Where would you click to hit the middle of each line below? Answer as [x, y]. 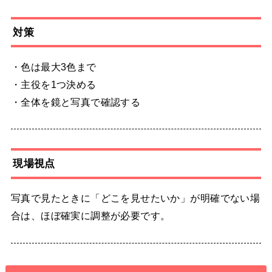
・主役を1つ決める [53, 84]
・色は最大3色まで [53, 66]
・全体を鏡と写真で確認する [76, 102]
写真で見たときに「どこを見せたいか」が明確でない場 [135, 198]
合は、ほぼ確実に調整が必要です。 [90, 216]
